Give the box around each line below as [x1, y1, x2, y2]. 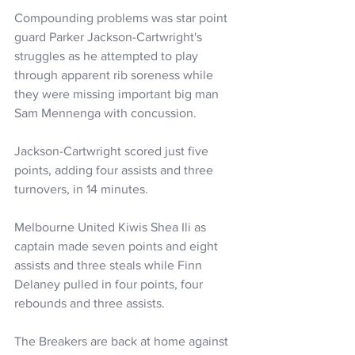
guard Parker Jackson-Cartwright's [14, 30, 205, 44]
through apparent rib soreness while [14, 68, 216, 82]
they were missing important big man [14, 87, 222, 101]
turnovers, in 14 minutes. [14, 182, 148, 197]
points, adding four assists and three [14, 163, 216, 177]
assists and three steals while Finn [14, 258, 205, 273]
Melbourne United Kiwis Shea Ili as [14, 220, 209, 235]
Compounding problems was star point [14, 11, 231, 25]
